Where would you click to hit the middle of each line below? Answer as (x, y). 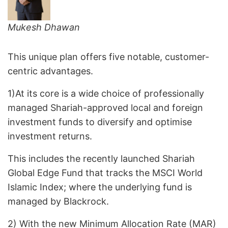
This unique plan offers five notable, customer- (108, 57)
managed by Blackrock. (58, 202)
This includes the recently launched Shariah (101, 159)
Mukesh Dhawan (44, 27)
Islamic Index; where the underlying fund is (100, 187)
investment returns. (50, 136)
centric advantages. (50, 71)
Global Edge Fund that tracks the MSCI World (105, 173)
